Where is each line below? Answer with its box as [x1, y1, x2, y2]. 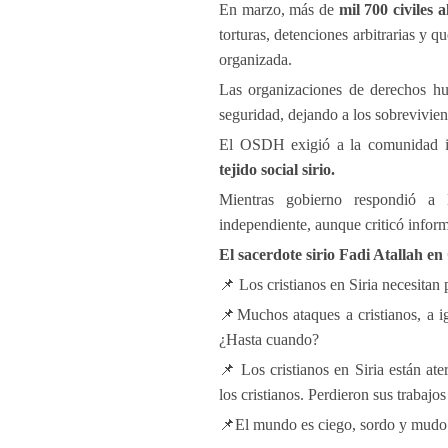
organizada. [219, 51, 292, 68]
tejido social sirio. [219, 161, 335, 178]
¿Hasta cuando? [219, 331, 319, 348]
